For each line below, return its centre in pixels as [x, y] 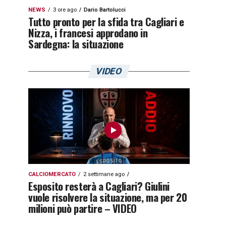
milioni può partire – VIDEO [82, 208]
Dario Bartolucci [105, 10]
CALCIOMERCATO [52, 174]
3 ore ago [65, 10]
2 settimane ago [104, 174]
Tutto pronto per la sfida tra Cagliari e [106, 21]
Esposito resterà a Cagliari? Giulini [99, 186]
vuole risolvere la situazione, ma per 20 [108, 197]
